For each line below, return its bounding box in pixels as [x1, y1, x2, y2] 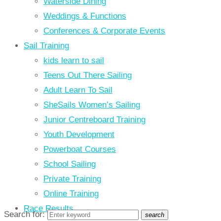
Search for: [4, 209, 45, 219]
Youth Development [43, 129, 114, 139]
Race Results [24, 203, 74, 213]
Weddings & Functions [43, 11, 126, 21]
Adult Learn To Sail [43, 85, 112, 95]
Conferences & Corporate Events [43, 26, 165, 36]
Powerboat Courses [43, 144, 116, 154]
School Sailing [43, 159, 96, 169]
